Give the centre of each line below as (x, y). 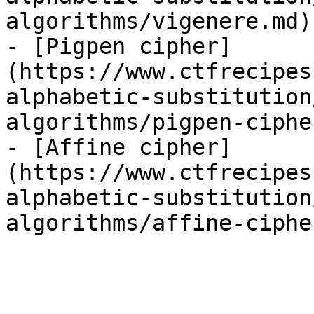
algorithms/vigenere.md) (159, 21)
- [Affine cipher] (119, 147)
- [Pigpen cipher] (119, 46)
